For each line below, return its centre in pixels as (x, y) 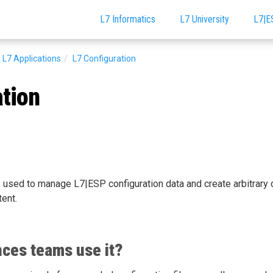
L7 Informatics (128, 19)
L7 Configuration (104, 58)
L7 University (204, 19)
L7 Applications (31, 58)
